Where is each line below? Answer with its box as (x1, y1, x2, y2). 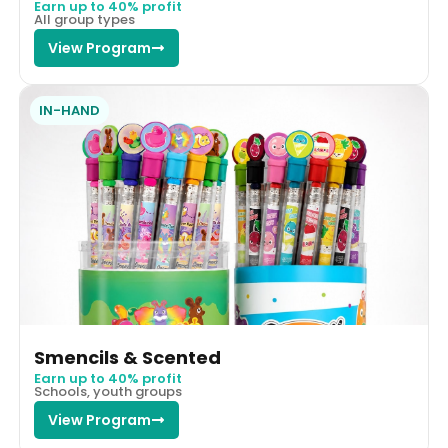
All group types (33, 10, 135, 30)
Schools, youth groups (33, 382, 182, 402)
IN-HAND (38, 101, 100, 121)
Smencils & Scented (33, 345, 221, 371)
